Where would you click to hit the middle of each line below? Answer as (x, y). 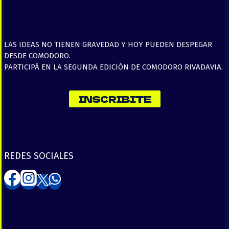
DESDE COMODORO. (37, 56)
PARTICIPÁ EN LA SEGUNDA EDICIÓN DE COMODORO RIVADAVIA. (113, 67)
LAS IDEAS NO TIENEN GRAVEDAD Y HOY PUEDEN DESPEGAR (108, 45)
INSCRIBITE (114, 99)
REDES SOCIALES (39, 156)
